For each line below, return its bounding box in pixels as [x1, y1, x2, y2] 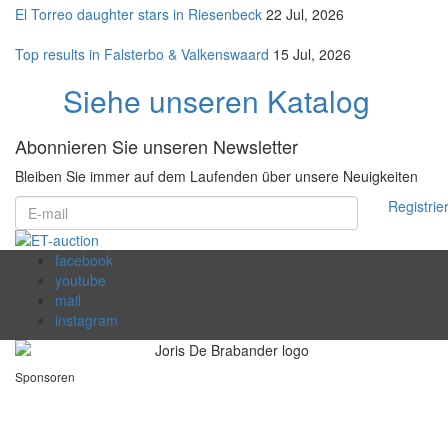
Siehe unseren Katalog [62, 79, 386, 123]
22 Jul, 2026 [266, 4, 344, 25]
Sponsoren [15, 368, 75, 386]
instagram [55, 310, 118, 331]
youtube [55, 270, 106, 291]
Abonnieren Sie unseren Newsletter [15, 133, 298, 160]
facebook [55, 250, 113, 271]
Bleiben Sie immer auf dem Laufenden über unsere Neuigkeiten [15, 166, 418, 187]
